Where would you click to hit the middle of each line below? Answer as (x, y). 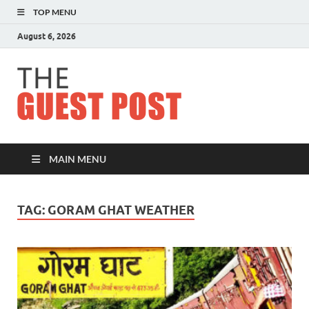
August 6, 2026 (47, 36)
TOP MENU (55, 12)
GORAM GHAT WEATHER (121, 210)
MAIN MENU (78, 159)
